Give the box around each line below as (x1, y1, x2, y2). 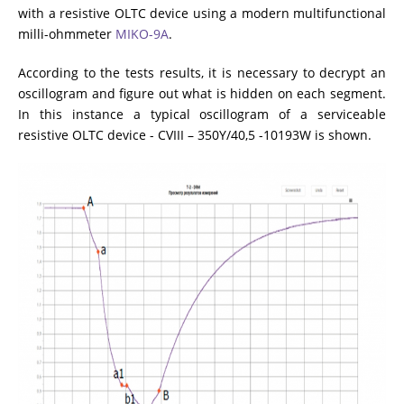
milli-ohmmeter (18, 24, 115, 42)
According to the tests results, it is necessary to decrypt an (18, 63, 386, 81)
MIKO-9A (115, 24, 169, 42)
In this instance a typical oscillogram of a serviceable (18, 105, 386, 123)
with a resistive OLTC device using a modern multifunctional (18, 4, 386, 22)
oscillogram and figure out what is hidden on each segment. (18, 84, 386, 102)
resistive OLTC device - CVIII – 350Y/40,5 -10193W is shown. (18, 125, 372, 143)
